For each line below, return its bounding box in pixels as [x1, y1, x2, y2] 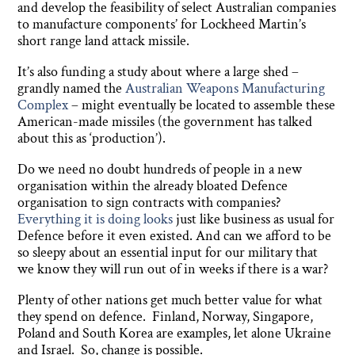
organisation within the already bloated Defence [17, 177, 288, 196]
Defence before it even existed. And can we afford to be [17, 227, 332, 246]
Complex [17, 96, 69, 115]
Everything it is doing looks [17, 210, 174, 229]
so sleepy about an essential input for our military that [17, 243, 319, 262]
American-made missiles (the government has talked [17, 113, 313, 132]
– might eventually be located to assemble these [68, 96, 336, 115]
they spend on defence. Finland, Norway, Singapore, [17, 307, 314, 326]
